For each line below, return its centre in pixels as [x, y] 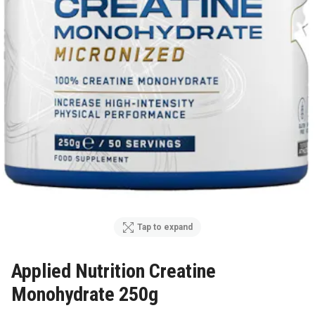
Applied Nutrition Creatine [114, 271]
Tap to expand [165, 227]
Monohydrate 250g [85, 294]
